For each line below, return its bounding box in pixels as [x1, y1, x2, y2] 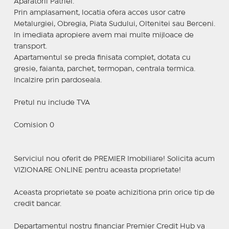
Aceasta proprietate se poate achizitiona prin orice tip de [13, 189, 215, 196]
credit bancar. [13, 200, 61, 207]
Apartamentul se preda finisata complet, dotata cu [13, 54, 191, 61]
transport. [13, 43, 47, 50]
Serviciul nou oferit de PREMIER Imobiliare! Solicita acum [13, 155, 215, 162]
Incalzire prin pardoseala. [13, 77, 102, 83]
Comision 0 [13, 122, 54, 128]
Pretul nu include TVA [13, 99, 90, 106]
